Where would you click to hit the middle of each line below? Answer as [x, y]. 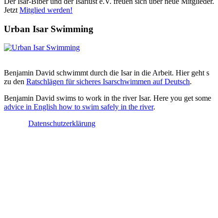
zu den [15, 82]
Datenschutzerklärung [62, 124]
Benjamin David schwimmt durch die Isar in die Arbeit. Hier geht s [107, 73]
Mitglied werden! [46, 10]
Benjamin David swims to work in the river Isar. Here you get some [108, 98]
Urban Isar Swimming [49, 29]
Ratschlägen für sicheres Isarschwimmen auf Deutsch [108, 82]
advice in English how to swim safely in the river [79, 107]
